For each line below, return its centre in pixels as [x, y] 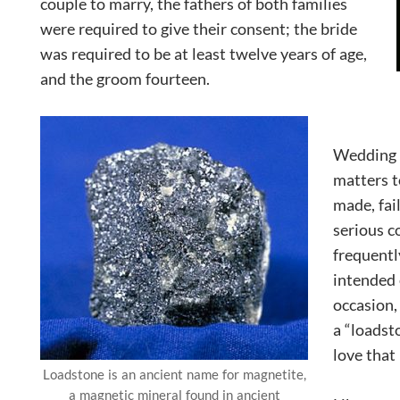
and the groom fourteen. [125, 78]
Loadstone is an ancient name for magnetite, [174, 374]
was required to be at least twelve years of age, [204, 53]
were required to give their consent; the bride [199, 28]
